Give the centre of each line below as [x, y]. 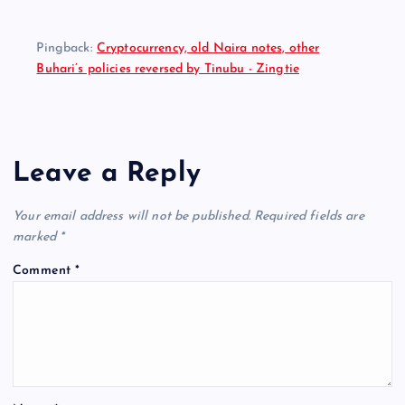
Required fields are [309, 217]
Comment [44, 271]
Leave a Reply [107, 174]
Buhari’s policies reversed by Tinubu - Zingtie [168, 69]
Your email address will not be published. [132, 217]
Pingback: [66, 48]
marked [37, 238]
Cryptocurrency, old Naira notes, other [208, 48]
